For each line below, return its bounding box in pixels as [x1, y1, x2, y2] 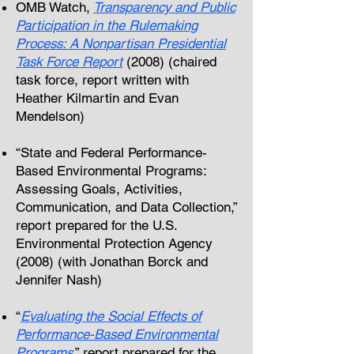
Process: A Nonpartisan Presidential [16, 36, 226, 51]
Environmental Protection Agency [16, 235, 213, 251]
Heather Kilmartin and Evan [16, 90, 179, 106]
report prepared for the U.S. [16, 217, 177, 233]
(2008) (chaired [122, 54, 217, 70]
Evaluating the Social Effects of [21, 308, 201, 324]
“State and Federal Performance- [16, 145, 207, 160]
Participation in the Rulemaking [16, 17, 198, 33]
